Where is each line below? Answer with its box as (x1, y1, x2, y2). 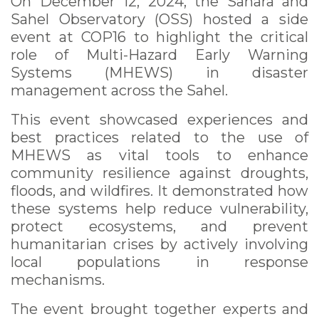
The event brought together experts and (11, 300, 308, 318)
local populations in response (11, 253, 308, 271)
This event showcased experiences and (11, 110, 308, 128)
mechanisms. (11, 271, 105, 288)
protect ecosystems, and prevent (11, 217, 308, 235)
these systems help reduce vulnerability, (11, 199, 308, 217)
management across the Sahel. (11, 81, 228, 99)
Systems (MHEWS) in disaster (11, 63, 308, 81)
